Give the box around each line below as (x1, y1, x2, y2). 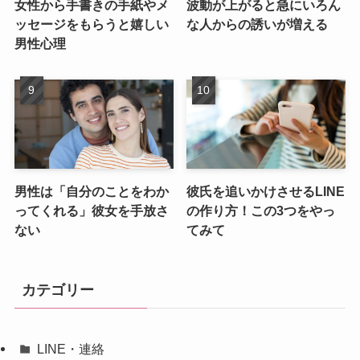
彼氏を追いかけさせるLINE (186, 184, 346, 199)
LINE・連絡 (37, 342, 105, 357)
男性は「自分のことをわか (14, 184, 169, 199)
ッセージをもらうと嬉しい (14, 17, 169, 32)
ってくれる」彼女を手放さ (14, 203, 169, 219)
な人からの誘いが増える (186, 17, 329, 32)
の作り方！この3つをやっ (186, 203, 336, 219)
